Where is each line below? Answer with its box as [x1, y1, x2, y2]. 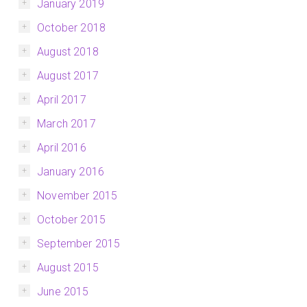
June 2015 [37, 285, 89, 299]
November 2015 [37, 189, 118, 203]
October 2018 [37, 21, 106, 35]
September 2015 [37, 237, 121, 251]
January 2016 [37, 165, 105, 179]
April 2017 [37, 93, 86, 107]
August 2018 [37, 45, 99, 59]
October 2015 [37, 213, 106, 227]
